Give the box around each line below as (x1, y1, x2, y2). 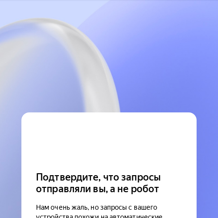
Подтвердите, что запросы (36, 171, 161, 183)
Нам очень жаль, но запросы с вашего (36, 203, 158, 211)
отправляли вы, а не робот (36, 183, 160, 195)
